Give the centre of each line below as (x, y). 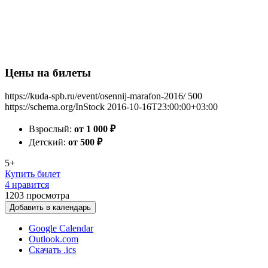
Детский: (48, 142)
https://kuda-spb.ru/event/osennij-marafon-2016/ (95, 96)
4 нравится (27, 185)
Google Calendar (61, 228)
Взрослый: (51, 129)
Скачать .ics (52, 250)
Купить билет (33, 174)
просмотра (48, 195)
